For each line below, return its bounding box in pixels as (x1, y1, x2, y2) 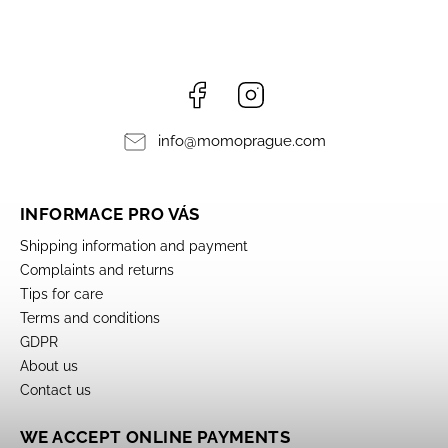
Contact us (20, 382, 91, 398)
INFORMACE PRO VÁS (20, 204, 200, 224)
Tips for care (20, 286, 103, 302)
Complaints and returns (20, 262, 174, 278)
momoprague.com (196, 132, 326, 150)
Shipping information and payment (20, 238, 248, 254)
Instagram (266, 80, 332, 96)
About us (20, 358, 78, 374)
